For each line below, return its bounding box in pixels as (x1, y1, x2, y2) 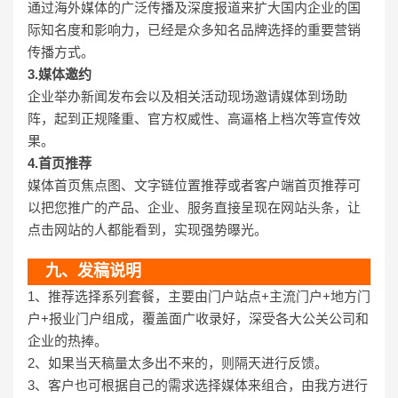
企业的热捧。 (28, 332, 107, 348)
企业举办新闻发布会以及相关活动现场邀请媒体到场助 (28, 88, 347, 104)
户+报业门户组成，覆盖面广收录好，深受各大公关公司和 (28, 310, 369, 326)
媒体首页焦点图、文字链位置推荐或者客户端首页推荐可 (28, 177, 361, 193)
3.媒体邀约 (28, 66, 92, 82)
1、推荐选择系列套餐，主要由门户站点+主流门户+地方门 (28, 288, 370, 304)
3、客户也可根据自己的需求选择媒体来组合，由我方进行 (28, 377, 368, 393)
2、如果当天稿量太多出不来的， (28, 354, 221, 370)
